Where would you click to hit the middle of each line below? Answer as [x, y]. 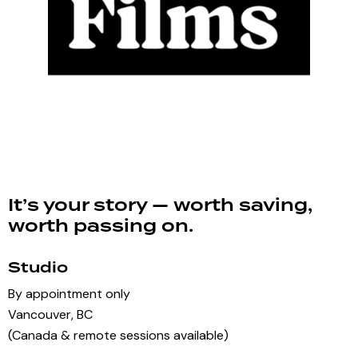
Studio [38, 268]
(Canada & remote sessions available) [118, 335]
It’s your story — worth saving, [160, 205]
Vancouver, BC [50, 314]
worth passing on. [101, 226]
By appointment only [69, 293]
